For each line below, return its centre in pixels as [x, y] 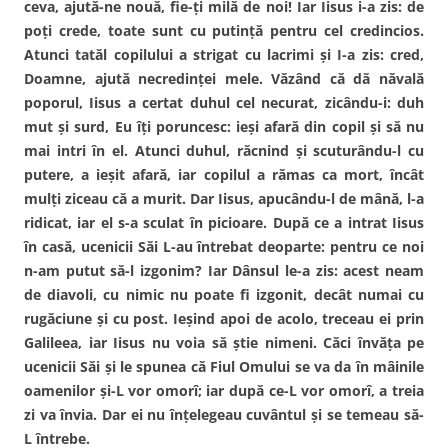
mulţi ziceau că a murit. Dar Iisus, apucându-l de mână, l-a [224, 198]
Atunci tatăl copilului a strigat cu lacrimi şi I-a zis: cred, [224, 54]
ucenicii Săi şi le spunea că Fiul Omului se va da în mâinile [224, 366]
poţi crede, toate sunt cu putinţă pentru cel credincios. [224, 30]
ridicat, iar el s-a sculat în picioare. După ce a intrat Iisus [224, 222]
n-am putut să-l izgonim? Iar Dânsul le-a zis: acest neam [224, 270]
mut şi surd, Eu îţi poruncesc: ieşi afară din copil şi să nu [224, 126]
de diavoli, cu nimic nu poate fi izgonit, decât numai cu [224, 294]
